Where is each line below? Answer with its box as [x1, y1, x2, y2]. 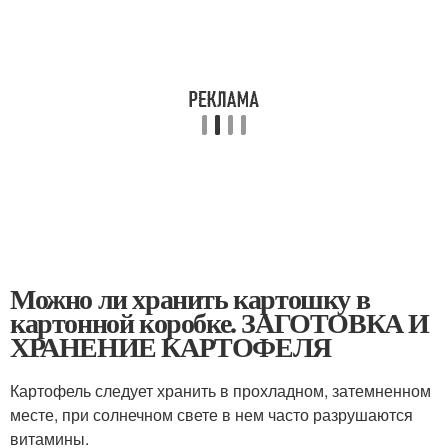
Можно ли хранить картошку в [10, 278, 370, 320]
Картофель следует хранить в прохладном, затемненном [10, 379, 431, 403]
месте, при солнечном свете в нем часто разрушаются [10, 403, 413, 427]
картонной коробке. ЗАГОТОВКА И [10, 302, 429, 344]
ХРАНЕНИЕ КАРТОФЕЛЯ [10, 326, 331, 368]
